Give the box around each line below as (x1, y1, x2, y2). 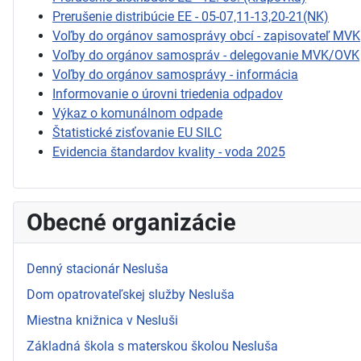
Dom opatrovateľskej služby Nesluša (27, 286, 234, 302)
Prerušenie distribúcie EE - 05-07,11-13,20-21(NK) (52, 8, 329, 24)
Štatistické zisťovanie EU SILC (52, 124, 222, 140)
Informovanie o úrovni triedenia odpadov (52, 85, 283, 102)
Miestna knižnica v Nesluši (27, 312, 178, 328)
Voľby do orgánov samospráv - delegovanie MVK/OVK (52, 47, 359, 63)
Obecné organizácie (27, 208, 236, 236)
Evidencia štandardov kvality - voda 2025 (52, 143, 285, 160)
